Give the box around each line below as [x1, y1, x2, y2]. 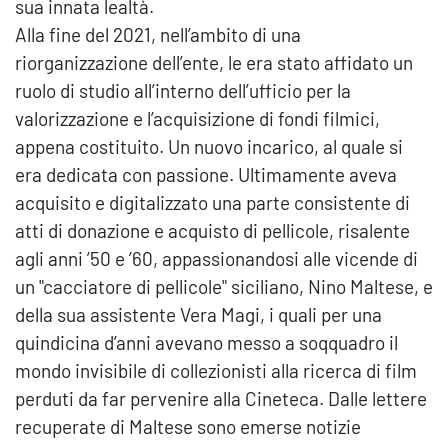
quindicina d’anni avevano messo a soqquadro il [15, 331, 398, 355]
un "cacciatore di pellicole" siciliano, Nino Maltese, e [15, 275, 433, 299]
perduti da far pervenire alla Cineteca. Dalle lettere [15, 387, 427, 411]
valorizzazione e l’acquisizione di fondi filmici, [15, 107, 380, 131]
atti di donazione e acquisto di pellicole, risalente [15, 219, 410, 243]
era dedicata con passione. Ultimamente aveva [15, 163, 397, 187]
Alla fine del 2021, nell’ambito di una [15, 23, 301, 47]
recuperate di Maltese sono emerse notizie [15, 415, 361, 439]
